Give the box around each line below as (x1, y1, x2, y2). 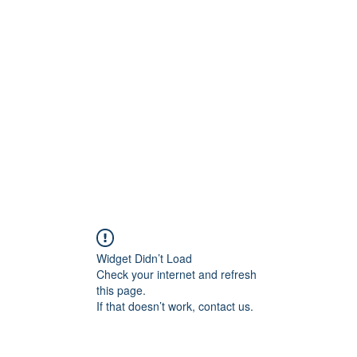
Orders (226, 84, 262, 99)
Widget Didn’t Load (96, 249, 192, 266)
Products (68, 84, 112, 99)
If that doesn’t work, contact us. (96, 297, 253, 314)
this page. (96, 281, 146, 298)
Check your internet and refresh (96, 265, 257, 282)
